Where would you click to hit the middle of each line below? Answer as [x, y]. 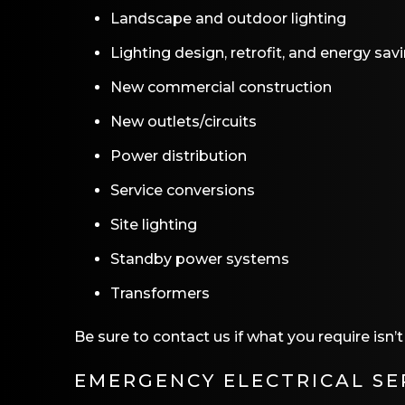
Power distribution [179, 156]
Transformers [160, 293]
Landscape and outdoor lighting [228, 19]
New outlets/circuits [184, 122]
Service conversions [183, 190]
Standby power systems [200, 259]
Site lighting [154, 225]
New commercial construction [221, 87]
